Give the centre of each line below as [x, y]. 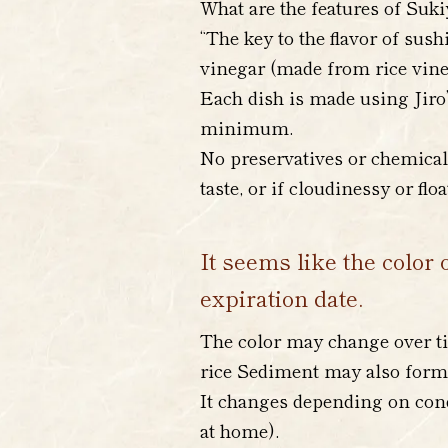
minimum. [246, 127]
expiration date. [281, 297]
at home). [242, 430]
